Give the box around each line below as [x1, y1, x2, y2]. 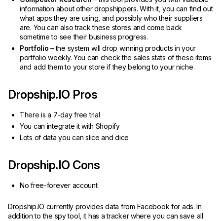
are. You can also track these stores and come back [20, 23, 183, 32]
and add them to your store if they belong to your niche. [20, 62, 198, 71]
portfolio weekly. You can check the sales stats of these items [20, 53, 212, 62]
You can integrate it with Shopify [20, 121, 122, 130]
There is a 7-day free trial [20, 110, 100, 119]
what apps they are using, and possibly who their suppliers [20, 13, 203, 22]
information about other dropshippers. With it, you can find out [20, 4, 213, 13]
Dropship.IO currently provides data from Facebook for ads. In [8, 202, 202, 211]
